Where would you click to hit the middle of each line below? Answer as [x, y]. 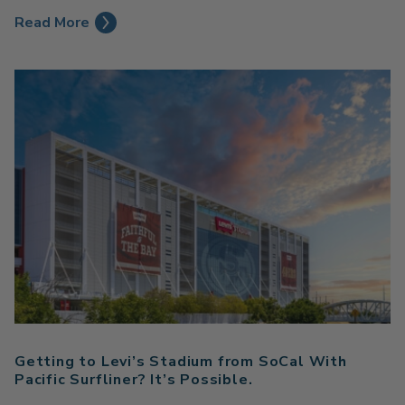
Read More [52, 22]
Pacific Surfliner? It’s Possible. [134, 380]
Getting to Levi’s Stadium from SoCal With [181, 362]
